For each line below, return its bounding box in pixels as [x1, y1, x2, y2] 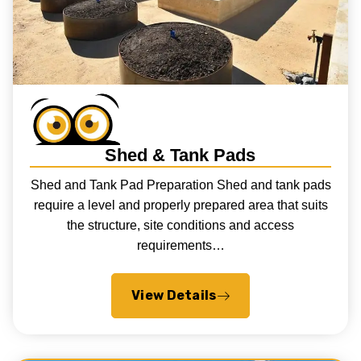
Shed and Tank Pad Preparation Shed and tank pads [30, 177, 331, 192]
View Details [131, 288, 217, 304]
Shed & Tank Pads [105, 145, 256, 165]
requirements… [136, 238, 225, 252]
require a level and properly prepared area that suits [33, 197, 328, 212]
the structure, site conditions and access [67, 218, 294, 232]
